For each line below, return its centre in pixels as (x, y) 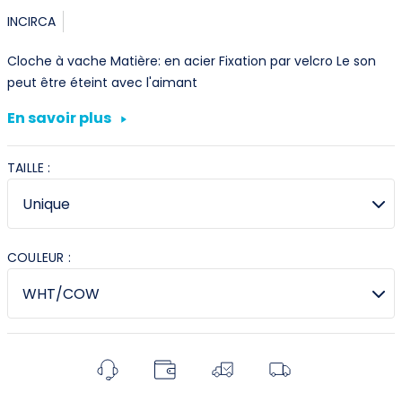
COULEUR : (39, 257)
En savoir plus (61, 118)
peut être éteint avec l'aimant (102, 82)
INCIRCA (31, 21)
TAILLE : (29, 167)
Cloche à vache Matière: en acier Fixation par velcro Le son (192, 61)
